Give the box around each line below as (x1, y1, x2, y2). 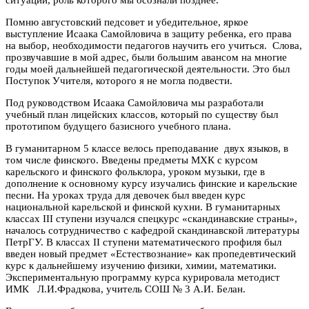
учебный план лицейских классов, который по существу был (6, 109, 278, 121)
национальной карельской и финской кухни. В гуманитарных (6, 201, 281, 213)
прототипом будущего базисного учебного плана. (6, 121, 231, 132)
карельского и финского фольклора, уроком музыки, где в (6, 166, 265, 178)
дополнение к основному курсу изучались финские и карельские (6, 178, 297, 190)
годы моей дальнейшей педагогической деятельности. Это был (6, 63, 290, 75)
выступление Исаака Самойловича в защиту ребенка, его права (6, 28, 292, 40)
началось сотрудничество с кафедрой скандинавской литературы (6, 225, 299, 237)
